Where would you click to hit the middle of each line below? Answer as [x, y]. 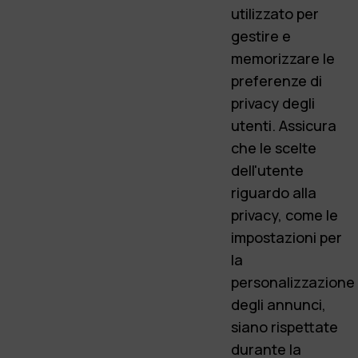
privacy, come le [284, 215]
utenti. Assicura [284, 125]
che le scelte [274, 147]
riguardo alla [274, 192]
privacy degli [273, 103]
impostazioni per [286, 237]
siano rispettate [284, 326]
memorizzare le [283, 58]
